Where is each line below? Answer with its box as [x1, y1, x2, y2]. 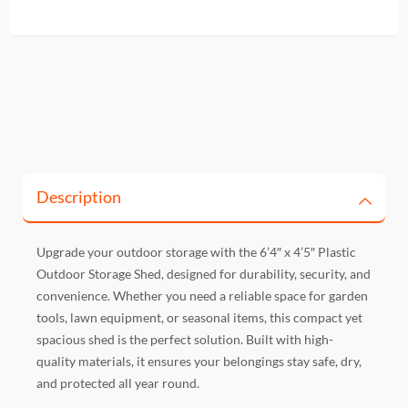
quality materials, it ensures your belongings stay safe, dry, [36, 352, 362, 369]
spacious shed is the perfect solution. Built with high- [36, 331, 333, 347]
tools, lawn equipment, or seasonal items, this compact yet [36, 309, 362, 325]
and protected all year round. [36, 374, 199, 391]
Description [36, 186, 121, 207]
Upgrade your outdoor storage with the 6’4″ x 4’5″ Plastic [36, 243, 356, 260]
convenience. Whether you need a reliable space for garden [36, 287, 368, 303]
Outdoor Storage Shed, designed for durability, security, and [36, 265, 371, 281]
